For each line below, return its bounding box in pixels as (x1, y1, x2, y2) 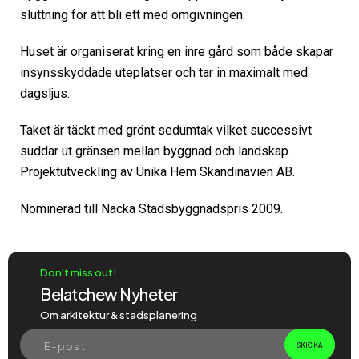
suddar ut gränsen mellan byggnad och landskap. (20, 143, 291, 159)
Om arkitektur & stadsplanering (40, 308, 197, 321)
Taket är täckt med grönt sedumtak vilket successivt (20, 122, 312, 138)
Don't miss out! (40, 265, 117, 279)
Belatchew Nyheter (40, 283, 178, 304)
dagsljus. (20, 85, 70, 101)
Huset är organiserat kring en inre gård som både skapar (20, 43, 333, 59)
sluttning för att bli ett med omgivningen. (20, 6, 245, 22)
